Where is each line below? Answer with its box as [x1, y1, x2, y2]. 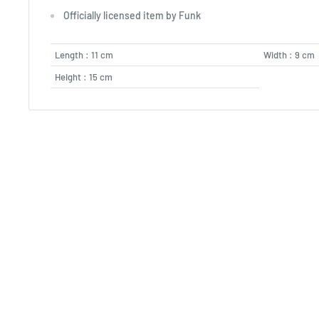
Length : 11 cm [55, 48, 113, 61]
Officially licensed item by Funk [63, 9, 201, 21]
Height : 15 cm [55, 70, 113, 83]
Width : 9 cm [263, 48, 315, 61]
